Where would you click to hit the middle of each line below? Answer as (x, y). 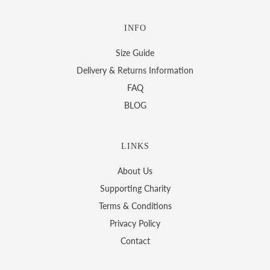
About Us (135, 171)
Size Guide (135, 53)
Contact (135, 241)
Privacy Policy (135, 223)
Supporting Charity (135, 188)
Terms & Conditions (135, 206)
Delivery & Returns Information (135, 70)
